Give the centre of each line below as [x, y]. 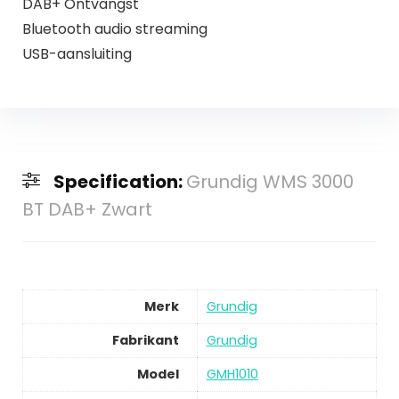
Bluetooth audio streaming [114, 28]
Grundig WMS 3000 [269, 182]
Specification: [119, 182]
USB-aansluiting [77, 53]
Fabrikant [145, 341]
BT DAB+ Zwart [87, 210]
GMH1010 [232, 375]
